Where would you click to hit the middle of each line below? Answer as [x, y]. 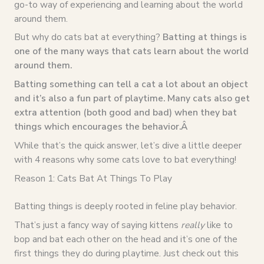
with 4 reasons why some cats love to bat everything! [125, 159]
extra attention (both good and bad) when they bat [125, 113]
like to [218, 225]
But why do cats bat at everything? [87, 37]
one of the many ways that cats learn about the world [131, 51]
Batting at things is [203, 37]
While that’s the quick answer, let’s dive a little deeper [128, 145]
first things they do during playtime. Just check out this [126, 253]
